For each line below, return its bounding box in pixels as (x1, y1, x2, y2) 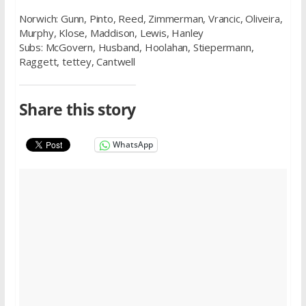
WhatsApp (112, 139, 153, 151)
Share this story (18, 99, 136, 121)
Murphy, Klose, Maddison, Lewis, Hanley (18, 26, 204, 40)
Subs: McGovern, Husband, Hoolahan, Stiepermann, (18, 40, 254, 55)
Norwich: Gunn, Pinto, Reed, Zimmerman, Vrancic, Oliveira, (18, 12, 283, 26)
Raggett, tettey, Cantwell (18, 55, 135, 69)
